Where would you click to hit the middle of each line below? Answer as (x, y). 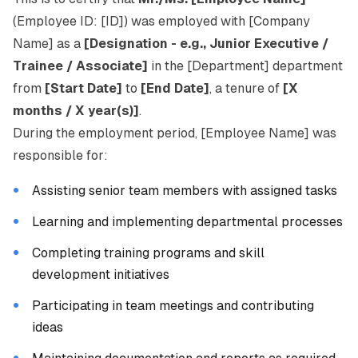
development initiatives (101, 274)
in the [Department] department (245, 66)
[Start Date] (84, 88)
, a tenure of (246, 88)
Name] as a (48, 44)
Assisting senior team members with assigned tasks (185, 191)
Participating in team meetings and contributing (173, 306)
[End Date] (175, 88)
